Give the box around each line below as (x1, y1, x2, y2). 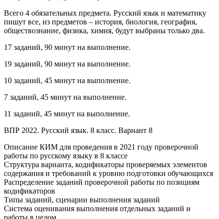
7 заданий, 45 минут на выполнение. (4, 92, 127, 101)
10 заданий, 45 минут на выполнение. (4, 76, 131, 85)
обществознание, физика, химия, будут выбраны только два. (4, 26, 205, 35)
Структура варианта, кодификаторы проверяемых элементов (4, 160, 207, 169)
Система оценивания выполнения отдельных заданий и (4, 204, 191, 213)
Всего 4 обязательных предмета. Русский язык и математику (4, 8, 206, 17)
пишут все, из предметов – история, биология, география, (4, 17, 197, 26)
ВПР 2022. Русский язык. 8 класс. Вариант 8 (4, 126, 153, 134)
